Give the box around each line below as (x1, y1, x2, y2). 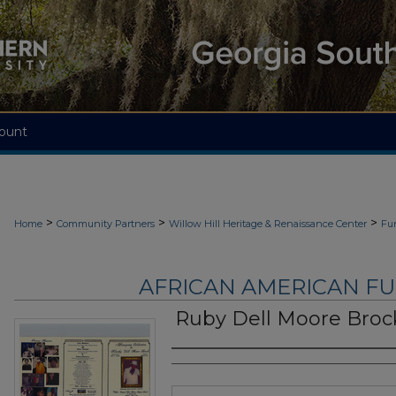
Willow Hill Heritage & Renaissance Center (169, 217, 367, 230)
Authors (171, 355, 241, 377)
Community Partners (57, 217, 155, 230)
